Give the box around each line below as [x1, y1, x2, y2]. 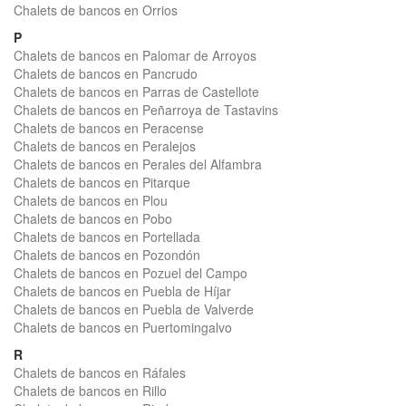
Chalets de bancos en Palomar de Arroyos [14, 46, 256, 64]
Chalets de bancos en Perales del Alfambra [14, 155, 262, 173]
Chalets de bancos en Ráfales [14, 363, 186, 382]
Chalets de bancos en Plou [14, 191, 168, 209]
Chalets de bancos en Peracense [14, 119, 204, 137]
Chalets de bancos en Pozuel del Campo [14, 264, 247, 282]
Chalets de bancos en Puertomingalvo [14, 318, 232, 336]
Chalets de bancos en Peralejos [14, 137, 196, 155]
